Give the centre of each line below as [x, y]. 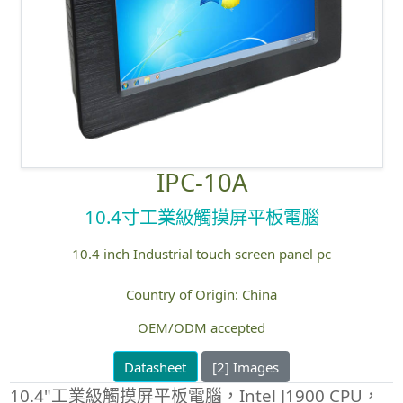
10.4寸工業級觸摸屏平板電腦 [207, 217]
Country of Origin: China [206, 294]
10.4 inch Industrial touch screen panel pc [206, 254]
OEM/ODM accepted [207, 327]
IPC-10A [201, 182]
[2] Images [245, 367]
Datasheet [156, 367]
